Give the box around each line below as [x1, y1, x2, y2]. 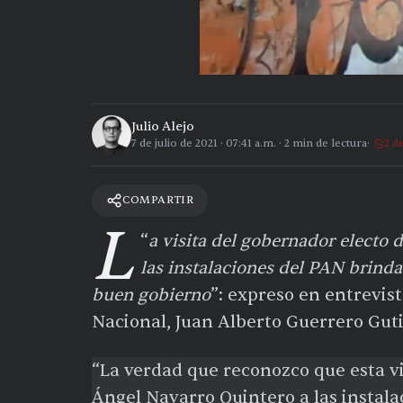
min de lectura [290, 136, 367, 151]
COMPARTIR [122, 193, 194, 208]
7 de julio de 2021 [131, 136, 218, 151]
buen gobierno [92, 283, 210, 306]
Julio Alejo [131, 119, 194, 135]
